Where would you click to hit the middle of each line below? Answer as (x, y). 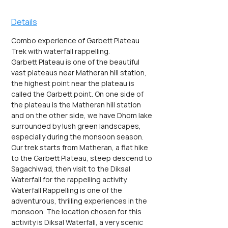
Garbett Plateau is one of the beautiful (76, 62)
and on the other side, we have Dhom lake (82, 115)
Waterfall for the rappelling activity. (69, 179)
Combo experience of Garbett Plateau (76, 40)
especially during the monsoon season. (77, 137)
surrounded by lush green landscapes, (77, 126)
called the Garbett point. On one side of (78, 94)
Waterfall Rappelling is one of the (67, 190)
